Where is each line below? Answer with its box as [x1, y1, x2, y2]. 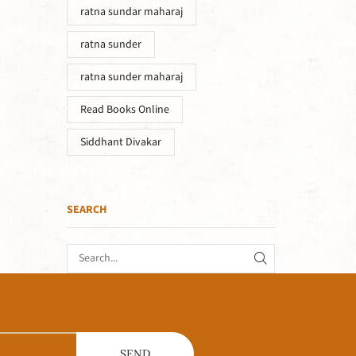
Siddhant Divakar [79, 134, 161, 149]
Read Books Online [79, 102, 169, 117]
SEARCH [66, 203, 106, 218]
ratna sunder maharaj [79, 69, 183, 84]
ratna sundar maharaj [79, 4, 183, 19]
